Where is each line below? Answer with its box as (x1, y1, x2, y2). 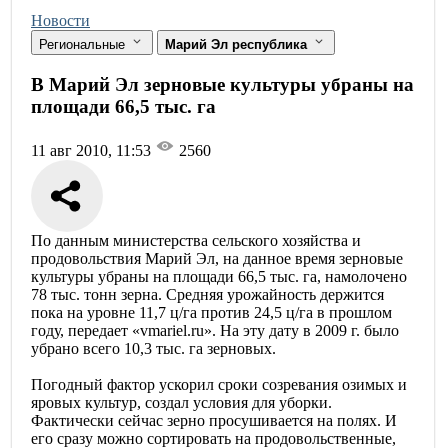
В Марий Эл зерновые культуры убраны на (31, 73, 414, 95)
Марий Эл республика (165, 36, 311, 52)
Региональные (39, 36, 129, 52)
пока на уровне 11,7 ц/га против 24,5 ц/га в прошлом (31, 304, 392, 322)
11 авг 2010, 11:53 (31, 142, 155, 160)
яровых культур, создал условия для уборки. (31, 394, 332, 412)
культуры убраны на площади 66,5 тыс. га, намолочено (31, 268, 407, 286)
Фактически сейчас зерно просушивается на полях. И (31, 412, 397, 430)
